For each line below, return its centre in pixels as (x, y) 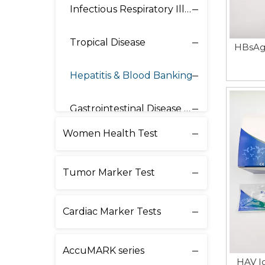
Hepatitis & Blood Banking (131, 75)
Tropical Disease (108, 42)
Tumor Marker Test (109, 172)
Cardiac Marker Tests (112, 211)
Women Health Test (110, 133)
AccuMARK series (104, 251)
